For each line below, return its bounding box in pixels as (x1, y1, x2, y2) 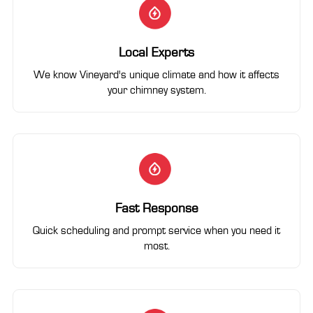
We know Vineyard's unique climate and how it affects (34, 67, 279, 81)
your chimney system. (107, 82, 206, 96)
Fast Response (115, 200, 198, 217)
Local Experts (119, 43, 194, 60)
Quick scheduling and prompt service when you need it (33, 224, 280, 238)
